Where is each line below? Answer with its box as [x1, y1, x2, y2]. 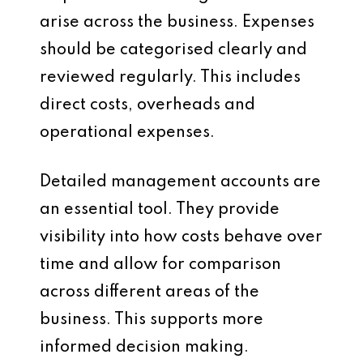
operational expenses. [40, 125, 215, 141]
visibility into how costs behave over [40, 229, 322, 246]
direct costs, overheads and [40, 97, 255, 113]
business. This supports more [40, 312, 263, 328]
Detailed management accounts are [40, 174, 321, 190]
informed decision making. [40, 340, 249, 356]
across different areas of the [40, 284, 259, 301]
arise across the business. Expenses [40, 15, 314, 31]
